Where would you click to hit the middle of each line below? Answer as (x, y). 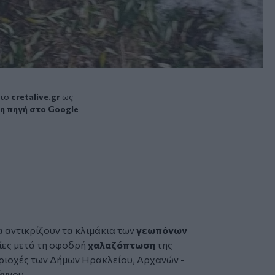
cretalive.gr (36, 96)
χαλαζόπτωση (122, 244)
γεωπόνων (162, 230)
